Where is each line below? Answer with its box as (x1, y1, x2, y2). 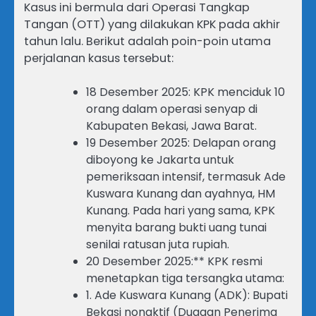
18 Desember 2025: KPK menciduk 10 (86, 84, 285, 101)
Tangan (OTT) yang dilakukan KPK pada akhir (24, 16, 280, 33)
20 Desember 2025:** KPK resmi (86, 253, 262, 270)
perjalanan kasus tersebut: (24, 50, 174, 67)
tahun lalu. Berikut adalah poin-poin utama (24, 33, 271, 50)
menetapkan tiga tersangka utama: (86, 270, 284, 287)
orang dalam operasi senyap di (86, 101, 257, 118)
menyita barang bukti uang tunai (86, 219, 267, 236)
